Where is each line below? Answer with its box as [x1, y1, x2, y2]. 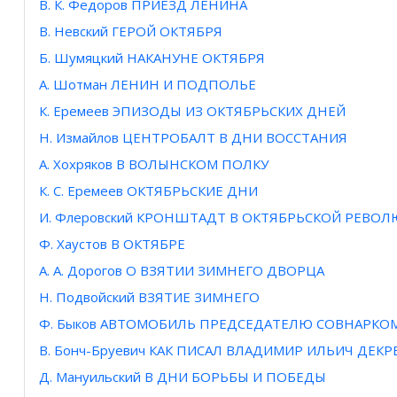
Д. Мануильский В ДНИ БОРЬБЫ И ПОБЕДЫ [39, 368, 326, 386]
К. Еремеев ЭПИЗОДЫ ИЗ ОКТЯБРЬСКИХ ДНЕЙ [39, 102, 346, 121]
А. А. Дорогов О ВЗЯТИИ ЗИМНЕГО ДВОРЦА [39, 261, 324, 280]
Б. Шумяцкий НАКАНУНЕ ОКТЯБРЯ [39, 49, 265, 67]
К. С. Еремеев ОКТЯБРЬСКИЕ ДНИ [39, 182, 258, 200]
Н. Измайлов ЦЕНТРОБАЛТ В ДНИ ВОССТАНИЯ [39, 128, 347, 147]
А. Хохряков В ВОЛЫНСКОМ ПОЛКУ [39, 155, 269, 174]
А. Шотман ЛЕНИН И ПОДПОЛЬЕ [39, 75, 256, 94]
